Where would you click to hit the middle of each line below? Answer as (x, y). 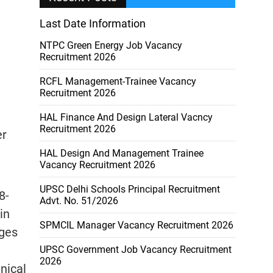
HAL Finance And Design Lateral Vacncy (126, 117)
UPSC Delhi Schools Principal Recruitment (130, 189)
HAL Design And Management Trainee (122, 153)
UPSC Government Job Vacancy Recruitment (136, 250)
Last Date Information (93, 23)
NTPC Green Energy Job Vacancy (111, 45)
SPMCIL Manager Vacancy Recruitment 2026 (136, 225)
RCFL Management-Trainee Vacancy (118, 81)
